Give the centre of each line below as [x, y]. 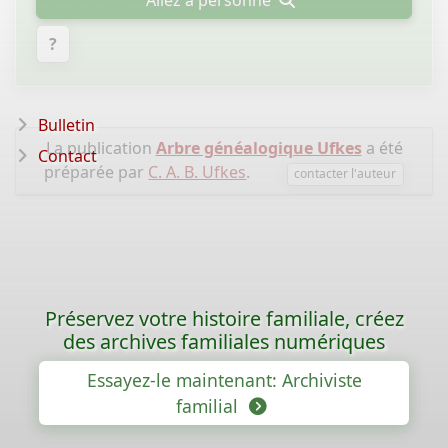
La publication [100, 148]
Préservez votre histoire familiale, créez [224, 318]
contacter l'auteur [345, 174]
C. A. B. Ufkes [197, 172]
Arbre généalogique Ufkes [258, 148]
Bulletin [66, 125]
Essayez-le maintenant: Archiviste [224, 380]
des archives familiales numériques [224, 341]
